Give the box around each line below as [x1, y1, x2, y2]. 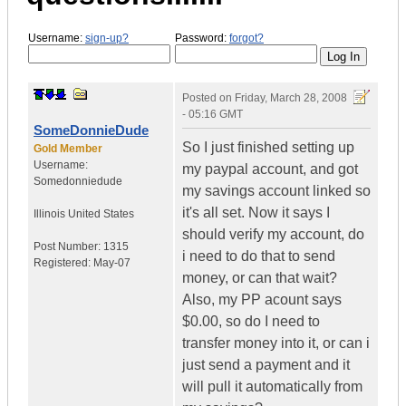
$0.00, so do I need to [182, 314, 320, 330]
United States [68, 208, 134, 221]
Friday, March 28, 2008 [235, 92, 347, 105]
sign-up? [85, 31, 129, 44]
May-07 [93, 256, 130, 270]
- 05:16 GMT [182, 108, 243, 121]
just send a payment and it [182, 357, 350, 373]
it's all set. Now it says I [182, 205, 330, 221]
